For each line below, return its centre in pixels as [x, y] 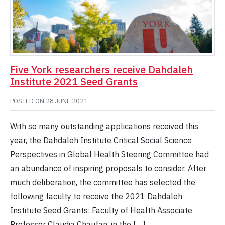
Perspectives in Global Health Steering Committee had [109, 154]
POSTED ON [28, 101]
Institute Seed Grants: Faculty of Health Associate [101, 211]
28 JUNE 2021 [67, 101]
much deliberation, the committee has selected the [103, 183]
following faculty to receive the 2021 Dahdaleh [96, 197]
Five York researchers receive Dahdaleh [101, 70]
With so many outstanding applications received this [104, 126]
